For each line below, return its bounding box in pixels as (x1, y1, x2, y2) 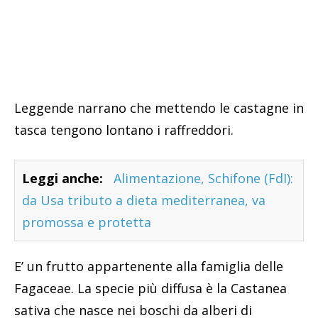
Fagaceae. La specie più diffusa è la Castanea (14, 280, 287, 297)
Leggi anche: (22, 170, 103, 187)
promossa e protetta (22, 214, 151, 231)
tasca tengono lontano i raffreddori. (14, 121, 234, 139)
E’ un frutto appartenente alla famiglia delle (14, 258, 283, 275)
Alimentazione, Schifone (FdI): (114, 170, 293, 187)
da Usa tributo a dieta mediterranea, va (22, 192, 265, 209)
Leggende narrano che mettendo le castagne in (14, 99, 304, 117)
